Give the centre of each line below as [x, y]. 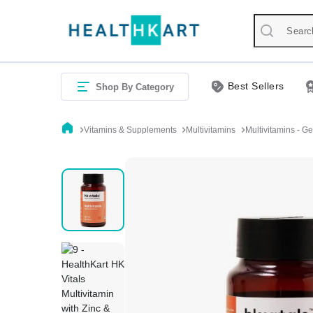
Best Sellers [256, 86]
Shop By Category [135, 87]
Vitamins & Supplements [130, 130]
